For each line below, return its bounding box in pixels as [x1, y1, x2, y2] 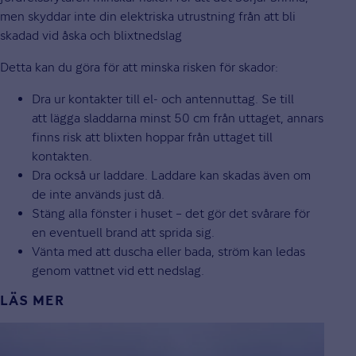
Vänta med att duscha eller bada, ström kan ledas [32, 244, 305, 260]
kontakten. [32, 149, 92, 164]
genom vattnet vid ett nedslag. [32, 263, 204, 279]
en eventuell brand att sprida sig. [32, 225, 215, 241]
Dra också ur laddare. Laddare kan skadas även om [32, 168, 311, 184]
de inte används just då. [32, 187, 164, 203]
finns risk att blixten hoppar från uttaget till [32, 130, 273, 145]
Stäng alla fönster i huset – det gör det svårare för [32, 206, 310, 222]
